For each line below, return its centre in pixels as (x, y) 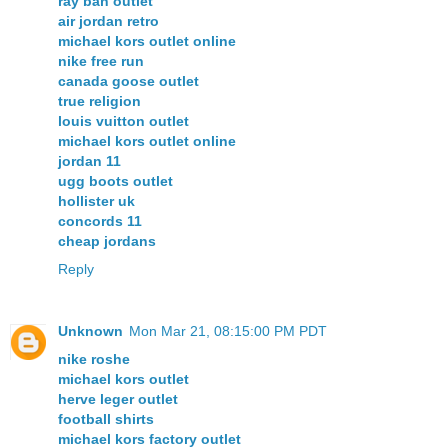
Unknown (90, 331)
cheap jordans (107, 241)
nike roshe (94, 359)
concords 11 (100, 221)
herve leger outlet (118, 399)
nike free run (101, 61)
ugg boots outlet (115, 181)
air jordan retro (108, 21)
